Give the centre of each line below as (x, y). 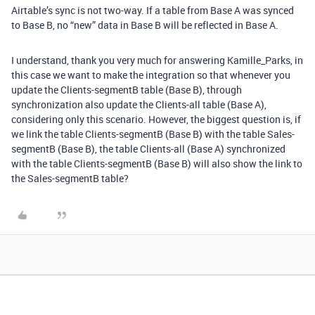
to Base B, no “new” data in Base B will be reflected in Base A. (145, 25)
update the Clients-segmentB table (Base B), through (127, 90)
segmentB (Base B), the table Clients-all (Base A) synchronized (148, 149)
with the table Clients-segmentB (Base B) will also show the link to (157, 163)
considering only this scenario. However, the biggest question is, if (156, 119)
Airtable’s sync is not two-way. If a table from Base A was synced (153, 10)
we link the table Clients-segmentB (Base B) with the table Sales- (153, 134)
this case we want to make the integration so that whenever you (151, 75)
